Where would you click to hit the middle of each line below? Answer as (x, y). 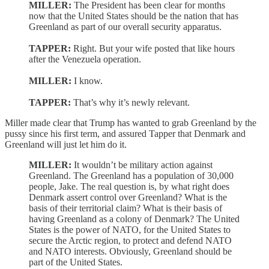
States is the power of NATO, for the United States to (130, 229)
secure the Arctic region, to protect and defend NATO (130, 240)
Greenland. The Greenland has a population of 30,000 (131, 175)
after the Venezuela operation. (85, 59)
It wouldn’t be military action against (142, 165)
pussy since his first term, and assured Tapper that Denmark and (125, 133)
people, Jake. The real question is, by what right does (129, 186)
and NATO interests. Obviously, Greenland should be (130, 251)
